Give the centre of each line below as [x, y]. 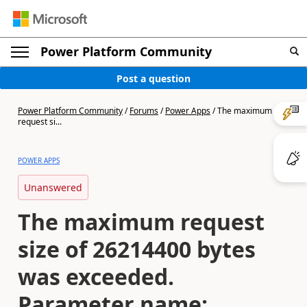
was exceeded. [96, 277]
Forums [144, 111]
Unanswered [53, 187]
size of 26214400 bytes [137, 249]
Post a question [153, 78]
